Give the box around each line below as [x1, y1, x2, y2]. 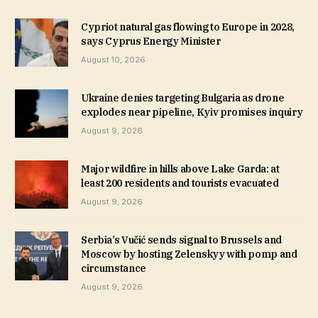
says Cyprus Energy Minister [81, 34, 221, 48]
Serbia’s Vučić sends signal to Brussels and [81, 234, 282, 247]
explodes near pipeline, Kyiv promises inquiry [81, 106, 303, 119]
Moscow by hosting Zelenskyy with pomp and [81, 248, 297, 261]
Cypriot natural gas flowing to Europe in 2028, [81, 20, 295, 33]
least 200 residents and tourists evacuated [81, 177, 279, 190]
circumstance [81, 262, 146, 275]
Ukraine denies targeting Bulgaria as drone [81, 92, 285, 105]
